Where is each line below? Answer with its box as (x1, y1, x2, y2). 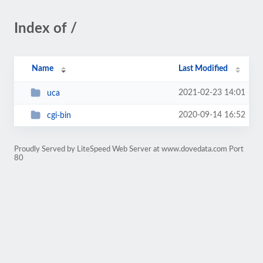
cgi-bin (46, 111, 71, 120)
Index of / (14, 22, 77, 36)
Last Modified (178, 65, 228, 73)
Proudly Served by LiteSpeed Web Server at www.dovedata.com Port (14, 146, 244, 153)
